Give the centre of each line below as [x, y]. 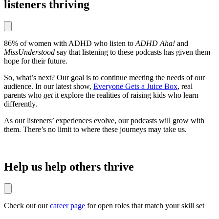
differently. [22, 104]
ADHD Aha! [155, 43]
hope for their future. [36, 61]
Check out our [27, 205]
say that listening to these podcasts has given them [132, 52]
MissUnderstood [29, 52]
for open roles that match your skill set [145, 205]
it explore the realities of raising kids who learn [127, 95]
